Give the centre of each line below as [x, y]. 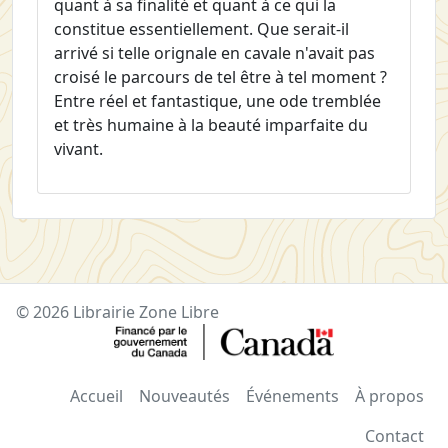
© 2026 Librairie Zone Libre [117, 311]
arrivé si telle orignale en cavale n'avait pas [214, 52]
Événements [292, 395]
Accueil [96, 395]
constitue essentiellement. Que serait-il [201, 28]
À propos [389, 395]
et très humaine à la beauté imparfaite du [211, 124]
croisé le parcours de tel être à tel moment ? [220, 76]
